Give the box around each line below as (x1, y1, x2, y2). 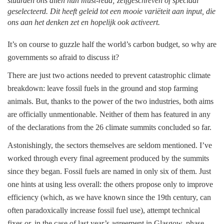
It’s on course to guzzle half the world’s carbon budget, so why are (7, 40, 216, 48)
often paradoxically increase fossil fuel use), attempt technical (7, 206, 200, 214)
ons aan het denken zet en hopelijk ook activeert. (7, 18, 160, 26)
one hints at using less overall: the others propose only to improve (7, 180, 213, 188)
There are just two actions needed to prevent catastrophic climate (7, 71, 210, 79)
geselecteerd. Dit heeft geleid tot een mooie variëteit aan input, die (7, 7, 215, 15)
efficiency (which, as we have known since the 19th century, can (7, 193, 211, 201)
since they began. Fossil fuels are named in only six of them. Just (7, 167, 211, 175)
